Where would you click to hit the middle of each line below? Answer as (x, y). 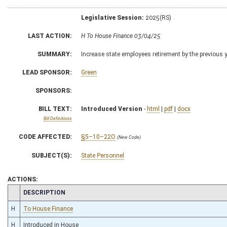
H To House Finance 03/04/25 (121, 36)
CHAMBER (26, 192)
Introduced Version (112, 109)
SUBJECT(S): (52, 155)
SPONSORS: (54, 90)
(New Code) (129, 137)
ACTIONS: (23, 179)
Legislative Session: (112, 17)
